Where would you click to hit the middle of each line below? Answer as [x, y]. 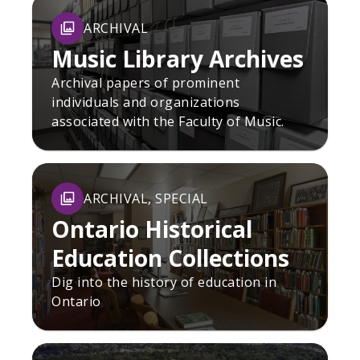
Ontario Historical [152, 229]
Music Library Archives [178, 58]
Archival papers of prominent [145, 82]
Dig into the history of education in [164, 282]
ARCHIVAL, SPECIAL [146, 198]
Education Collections [170, 258]
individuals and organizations [146, 102]
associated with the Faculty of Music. [168, 121]
